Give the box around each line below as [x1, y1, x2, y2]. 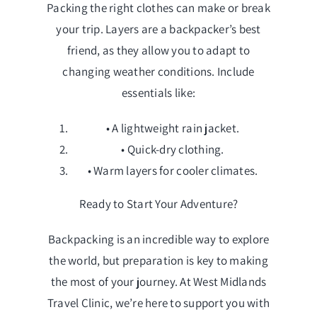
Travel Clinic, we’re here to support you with [47, 295, 270, 311]
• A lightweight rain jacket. [105, 120, 240, 137]
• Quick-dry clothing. [121, 142, 224, 158]
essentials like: [121, 85, 196, 101]
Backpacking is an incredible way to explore [47, 231, 270, 248]
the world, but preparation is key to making [49, 253, 268, 269]
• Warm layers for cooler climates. [87, 163, 258, 179]
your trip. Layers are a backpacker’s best [56, 21, 261, 38]
